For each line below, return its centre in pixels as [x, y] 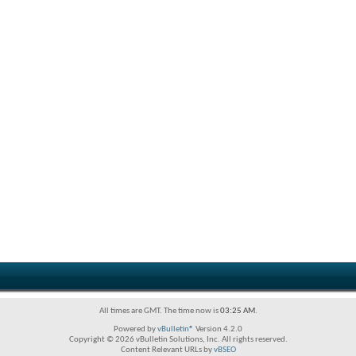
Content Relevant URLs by [167, 350]
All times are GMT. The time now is [159, 311]
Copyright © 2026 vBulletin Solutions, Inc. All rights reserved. [178, 340]
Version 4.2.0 [218, 329]
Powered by [135, 329]
